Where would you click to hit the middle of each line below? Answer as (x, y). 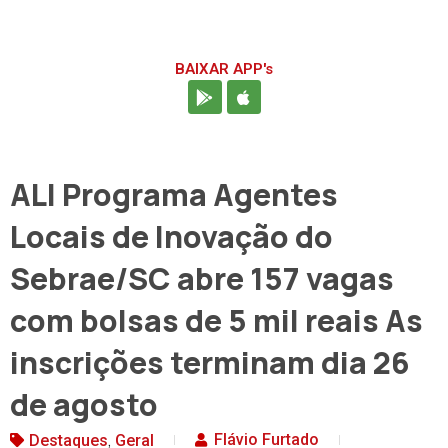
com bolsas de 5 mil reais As (216, 321)
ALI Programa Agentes (174, 195)
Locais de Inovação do (171, 237)
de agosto (84, 405)
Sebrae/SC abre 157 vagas (202, 279)
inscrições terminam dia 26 (210, 363)
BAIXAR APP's (224, 69)
